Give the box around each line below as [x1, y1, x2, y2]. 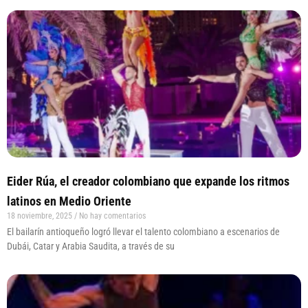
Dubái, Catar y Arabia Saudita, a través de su [7, 241, 175, 252]
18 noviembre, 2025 [7, 211, 74, 221]
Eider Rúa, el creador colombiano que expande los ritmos [7, 174, 289, 189]
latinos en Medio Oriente [7, 194, 131, 209]
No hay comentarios [77, 211, 146, 221]
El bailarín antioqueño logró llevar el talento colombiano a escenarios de [7, 226, 280, 238]
